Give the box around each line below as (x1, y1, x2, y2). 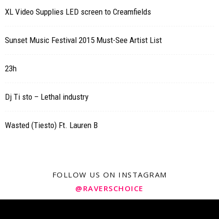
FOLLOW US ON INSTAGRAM (52, 170, 167, 179)
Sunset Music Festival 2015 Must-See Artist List (5, 35, 162, 45)
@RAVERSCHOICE (75, 183, 144, 193)
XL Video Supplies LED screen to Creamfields (5, 7, 151, 17)
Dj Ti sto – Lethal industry (5, 92, 88, 102)
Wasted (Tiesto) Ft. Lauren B (5, 120, 98, 130)
